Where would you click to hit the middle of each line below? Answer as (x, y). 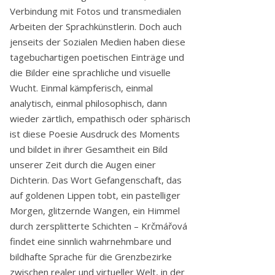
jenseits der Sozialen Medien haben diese (98, 41)
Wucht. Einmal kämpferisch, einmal (81, 87)
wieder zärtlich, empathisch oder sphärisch (100, 118)
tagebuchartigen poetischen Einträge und (97, 57)
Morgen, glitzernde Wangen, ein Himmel (95, 210)
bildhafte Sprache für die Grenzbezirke (91, 256)
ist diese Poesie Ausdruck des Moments (95, 134)
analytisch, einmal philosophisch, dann (88, 103)
